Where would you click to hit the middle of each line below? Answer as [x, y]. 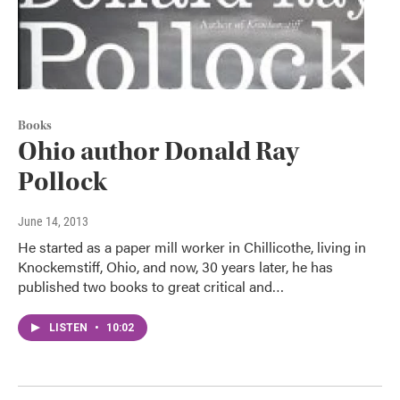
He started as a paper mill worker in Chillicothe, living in [192, 247]
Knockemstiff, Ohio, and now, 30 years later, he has [175, 267]
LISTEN [70, 328]
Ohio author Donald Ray [158, 152]
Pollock [62, 182]
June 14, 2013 [53, 222]
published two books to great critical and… [151, 287]
